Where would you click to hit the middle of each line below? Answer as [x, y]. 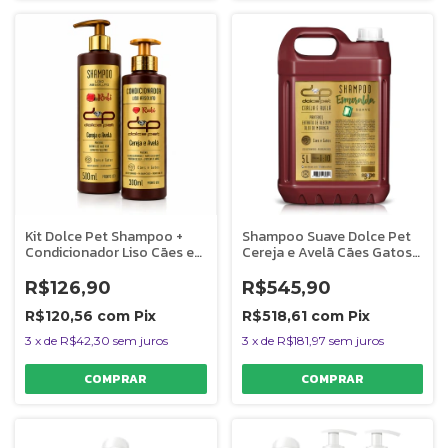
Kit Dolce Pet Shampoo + [104, 237]
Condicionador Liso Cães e [109, 253]
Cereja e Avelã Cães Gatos [326, 253]
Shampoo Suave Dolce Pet [326, 237]
